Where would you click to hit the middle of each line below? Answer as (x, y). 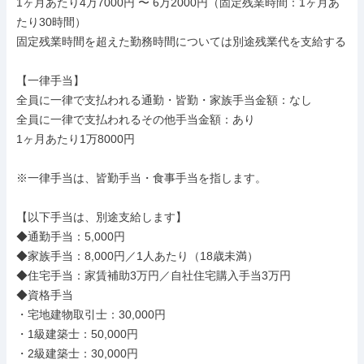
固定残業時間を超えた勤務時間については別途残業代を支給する (181, 41)
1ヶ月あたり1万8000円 (76, 139)
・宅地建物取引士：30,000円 (91, 314)
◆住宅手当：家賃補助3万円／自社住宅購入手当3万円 (154, 275)
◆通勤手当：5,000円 (71, 236)
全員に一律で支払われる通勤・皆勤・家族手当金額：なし (164, 100)
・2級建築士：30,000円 (77, 353)
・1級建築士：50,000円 (77, 334)
